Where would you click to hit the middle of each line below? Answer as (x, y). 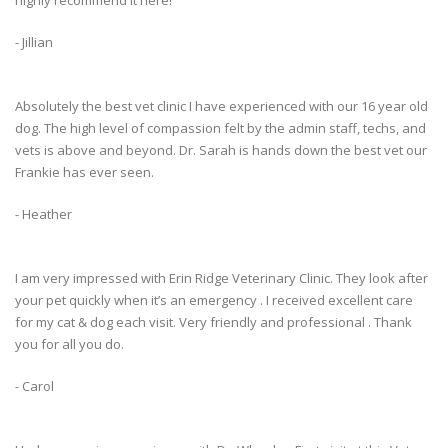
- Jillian (34, 42)
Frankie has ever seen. (84, 172)
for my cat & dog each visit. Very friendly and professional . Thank (213, 322)
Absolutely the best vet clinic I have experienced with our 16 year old (221, 106)
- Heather (43, 214)
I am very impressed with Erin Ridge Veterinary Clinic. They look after (221, 278)
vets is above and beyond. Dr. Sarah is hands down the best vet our (221, 150)
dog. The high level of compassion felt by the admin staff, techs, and (220, 128)
